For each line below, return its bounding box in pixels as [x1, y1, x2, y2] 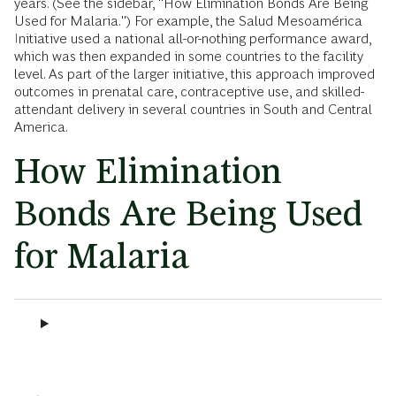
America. [14, 119, 68, 135]
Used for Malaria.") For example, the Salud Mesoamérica [14, 13, 362, 29]
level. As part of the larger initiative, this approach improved [14, 66, 375, 82]
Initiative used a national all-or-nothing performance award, [14, 31, 371, 47]
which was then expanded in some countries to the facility [14, 49, 363, 65]
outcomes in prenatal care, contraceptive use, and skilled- [14, 84, 364, 100]
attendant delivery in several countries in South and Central [14, 102, 372, 118]
